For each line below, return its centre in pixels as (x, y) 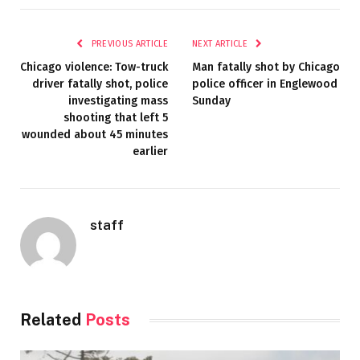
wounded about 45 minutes (95, 135)
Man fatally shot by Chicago (266, 67)
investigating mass (118, 101)
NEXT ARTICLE (221, 44)
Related (53, 320)
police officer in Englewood (265, 84)
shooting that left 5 (116, 118)
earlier (150, 152)
